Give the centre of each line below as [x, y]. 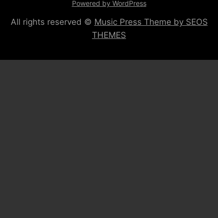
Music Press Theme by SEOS [151, 22]
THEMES [109, 35]
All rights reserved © [52, 22]
